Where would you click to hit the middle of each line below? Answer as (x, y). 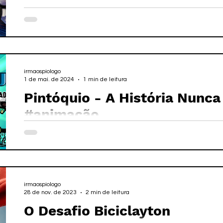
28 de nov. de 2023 (50, 192)
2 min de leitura (108, 192)
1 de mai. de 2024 (49, 79)
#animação (61, 114)
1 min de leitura (105, 79)
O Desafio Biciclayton (97, 211)
